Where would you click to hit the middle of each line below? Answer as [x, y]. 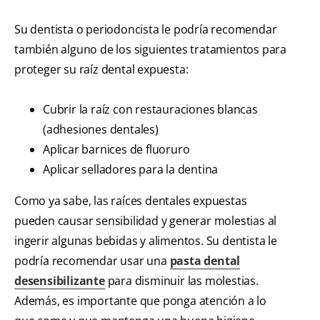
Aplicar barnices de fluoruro [116, 150]
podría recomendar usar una [92, 261]
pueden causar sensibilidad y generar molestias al [146, 221]
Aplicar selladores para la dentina [131, 170]
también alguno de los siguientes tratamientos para [150, 50]
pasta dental [205, 261]
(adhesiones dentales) [101, 130]
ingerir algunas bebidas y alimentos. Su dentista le [146, 241]
